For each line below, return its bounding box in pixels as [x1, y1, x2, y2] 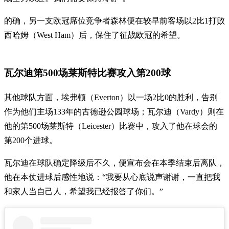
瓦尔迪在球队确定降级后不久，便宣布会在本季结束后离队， [4, 158, 225, 168]
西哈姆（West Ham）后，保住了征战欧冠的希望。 [4, 30, 185, 39]
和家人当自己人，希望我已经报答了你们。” [4, 187, 163, 196]
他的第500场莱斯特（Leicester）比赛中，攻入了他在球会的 [4, 122, 217, 131]
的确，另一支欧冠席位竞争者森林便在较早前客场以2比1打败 [4, 16, 225, 25]
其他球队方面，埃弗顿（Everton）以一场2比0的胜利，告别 [4, 93, 218, 102]
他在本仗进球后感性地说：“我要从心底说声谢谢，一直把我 [4, 173, 220, 182]
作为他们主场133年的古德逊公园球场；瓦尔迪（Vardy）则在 [4, 107, 224, 117]
